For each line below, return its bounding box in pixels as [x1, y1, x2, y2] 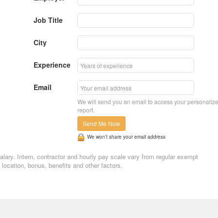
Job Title [34, 15, 63, 25]
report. [77, 106, 94, 114]
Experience [34, 60, 71, 70]
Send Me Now [83, 119, 120, 128]
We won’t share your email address [87, 133, 165, 141]
